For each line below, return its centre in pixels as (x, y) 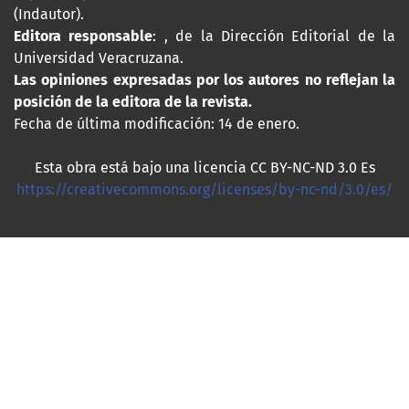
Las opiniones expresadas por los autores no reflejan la (204, 80)
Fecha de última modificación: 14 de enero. (157, 124)
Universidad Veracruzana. (99, 58)
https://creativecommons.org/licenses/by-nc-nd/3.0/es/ (204, 190)
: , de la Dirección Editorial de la (274, 37)
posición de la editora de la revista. (133, 102)
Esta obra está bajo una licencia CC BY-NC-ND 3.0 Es (204, 168)
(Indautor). (49, 15)
